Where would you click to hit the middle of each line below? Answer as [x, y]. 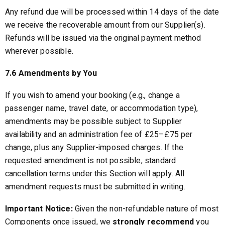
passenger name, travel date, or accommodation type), [102, 108]
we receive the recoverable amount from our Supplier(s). [105, 25]
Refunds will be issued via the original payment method [103, 38]
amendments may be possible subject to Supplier [94, 122]
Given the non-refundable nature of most [147, 209]
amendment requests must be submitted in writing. [95, 187]
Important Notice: [40, 209]
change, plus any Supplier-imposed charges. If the [94, 148]
